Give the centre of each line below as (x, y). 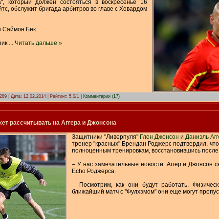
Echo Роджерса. (95, 171)
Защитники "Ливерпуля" (106, 137)
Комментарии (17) (101, 96)
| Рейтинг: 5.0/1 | (65, 96)
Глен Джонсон (159, 137)
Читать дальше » (38, 43)
